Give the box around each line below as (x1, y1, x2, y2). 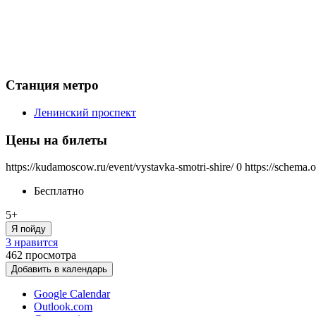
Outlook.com (34, 300, 92, 313)
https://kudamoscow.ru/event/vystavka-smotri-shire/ (6, 161, 233, 174)
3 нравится (6, 236, 58, 249)
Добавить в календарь (11, 264, 107, 275)
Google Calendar (34, 288, 110, 300)
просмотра (25, 249, 76, 262)
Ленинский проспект (34, 107, 136, 119)
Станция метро (6, 78, 99, 93)
